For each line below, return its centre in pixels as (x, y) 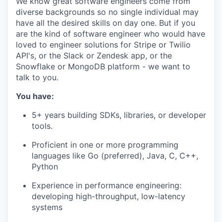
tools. (42, 126)
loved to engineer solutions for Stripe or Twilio (103, 45)
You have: (35, 96)
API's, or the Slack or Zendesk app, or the (94, 55)
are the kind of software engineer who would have (111, 34)
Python (45, 166)
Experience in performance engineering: (107, 185)
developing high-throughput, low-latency (109, 196)
